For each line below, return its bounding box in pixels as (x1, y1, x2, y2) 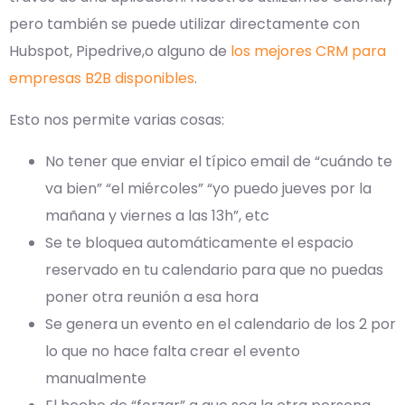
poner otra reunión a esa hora (45, 287, 259, 308)
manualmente (45, 368, 146, 390)
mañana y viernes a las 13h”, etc (45, 205, 269, 227)
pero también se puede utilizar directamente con (9, 14, 360, 35)
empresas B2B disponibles (9, 68, 194, 89)
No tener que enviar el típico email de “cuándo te (45, 151, 392, 173)
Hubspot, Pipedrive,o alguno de (9, 41, 227, 62)
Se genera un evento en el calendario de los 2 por (45, 314, 396, 335)
